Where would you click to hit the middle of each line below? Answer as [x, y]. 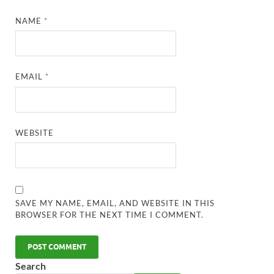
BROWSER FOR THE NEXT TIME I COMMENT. [110, 215]
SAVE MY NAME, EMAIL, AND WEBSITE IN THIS [115, 203]
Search [31, 266]
